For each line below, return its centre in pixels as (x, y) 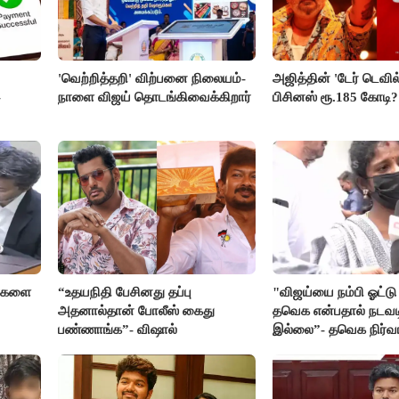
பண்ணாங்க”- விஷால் (118, 329)
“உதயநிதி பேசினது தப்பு (125, 292)
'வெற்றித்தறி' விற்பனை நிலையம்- (152, 78)
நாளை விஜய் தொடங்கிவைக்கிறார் (155, 97)
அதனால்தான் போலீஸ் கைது (137, 310)
